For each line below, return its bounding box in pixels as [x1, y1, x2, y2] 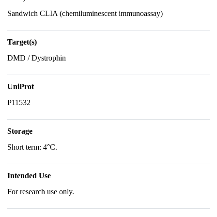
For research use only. [7, 187, 74, 196]
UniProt [7, 82, 34, 91]
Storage [7, 127, 32, 135]
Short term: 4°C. [7, 143, 57, 151]
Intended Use [7, 171, 51, 180]
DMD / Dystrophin [7, 54, 66, 62]
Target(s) [7, 38, 37, 46]
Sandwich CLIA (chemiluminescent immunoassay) [7, 9, 163, 17]
